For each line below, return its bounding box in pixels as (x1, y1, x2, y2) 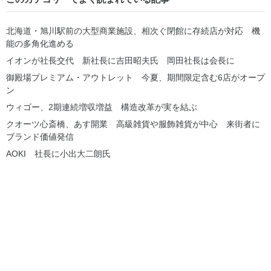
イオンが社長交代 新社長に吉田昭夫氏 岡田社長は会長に (6, 55, 235, 65)
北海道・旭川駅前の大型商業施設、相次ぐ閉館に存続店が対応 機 (6, 25, 260, 36)
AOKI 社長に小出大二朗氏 (6, 148, 111, 158)
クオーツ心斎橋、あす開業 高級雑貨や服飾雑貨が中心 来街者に (6, 119, 260, 129)
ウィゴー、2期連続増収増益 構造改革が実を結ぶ (6, 102, 197, 112)
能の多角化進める (6, 38, 74, 48)
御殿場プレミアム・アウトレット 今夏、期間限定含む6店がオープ (6, 72, 265, 82)
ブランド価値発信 (6, 131, 74, 142)
